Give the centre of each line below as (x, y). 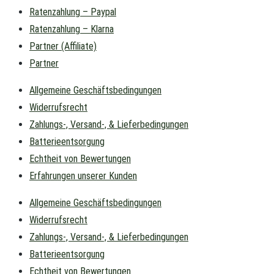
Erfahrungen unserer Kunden (83, 176)
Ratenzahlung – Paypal (73, 12)
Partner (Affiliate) (63, 46)
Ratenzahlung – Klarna (72, 29)
